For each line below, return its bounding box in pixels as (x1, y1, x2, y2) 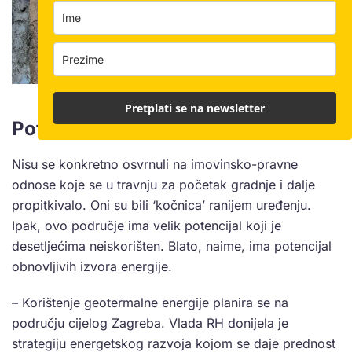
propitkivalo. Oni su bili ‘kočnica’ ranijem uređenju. (12, 196, 311, 213)
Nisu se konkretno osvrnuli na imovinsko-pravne (12, 156, 298, 172)
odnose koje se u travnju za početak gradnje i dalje (12, 176, 315, 192)
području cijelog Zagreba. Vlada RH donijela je (12, 314, 288, 331)
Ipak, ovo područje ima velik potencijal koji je (12, 217, 281, 233)
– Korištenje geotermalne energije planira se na (12, 294, 288, 310)
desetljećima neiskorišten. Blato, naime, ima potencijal (12, 237, 332, 254)
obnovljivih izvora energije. (12, 258, 172, 274)
